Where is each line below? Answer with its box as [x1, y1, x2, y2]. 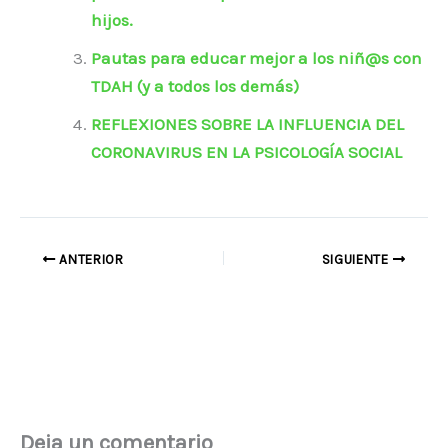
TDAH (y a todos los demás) [91, 76, 299, 97]
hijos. [91, 10, 133, 31]
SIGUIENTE [321, 251, 393, 267]
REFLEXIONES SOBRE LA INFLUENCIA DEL [91, 114, 404, 135]
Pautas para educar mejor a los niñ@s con [91, 48, 422, 69]
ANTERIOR [55, 251, 124, 267]
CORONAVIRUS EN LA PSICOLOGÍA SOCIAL [91, 142, 402, 163]
